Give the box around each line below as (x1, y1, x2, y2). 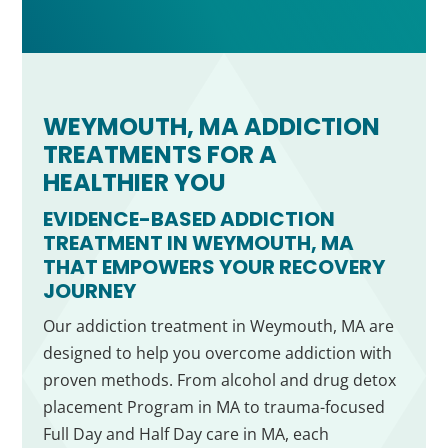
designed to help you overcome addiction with (42, 342, 392, 365)
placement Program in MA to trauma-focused (42, 396, 385, 419)
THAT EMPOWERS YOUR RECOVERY (42, 253, 385, 282)
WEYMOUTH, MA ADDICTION (42, 110, 380, 144)
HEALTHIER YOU (42, 166, 226, 200)
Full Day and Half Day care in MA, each (42, 423, 329, 446)
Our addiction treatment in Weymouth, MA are (42, 315, 394, 338)
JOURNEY (42, 277, 136, 306)
